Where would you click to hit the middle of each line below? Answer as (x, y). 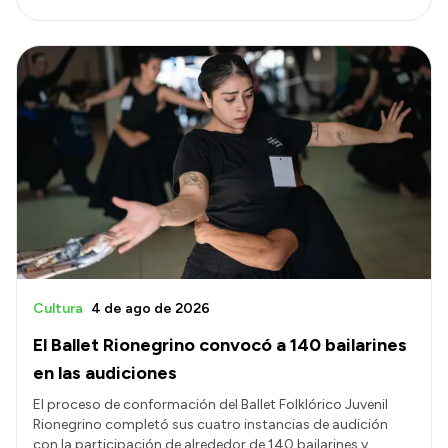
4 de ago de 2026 (150, 308)
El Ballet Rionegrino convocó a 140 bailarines (220, 344)
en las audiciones (105, 372)
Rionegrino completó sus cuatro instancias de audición (210, 424)
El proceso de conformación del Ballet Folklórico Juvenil (210, 404)
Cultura (58, 308)
